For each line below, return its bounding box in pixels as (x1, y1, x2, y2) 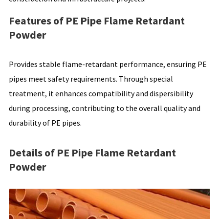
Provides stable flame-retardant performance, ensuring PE (8, 59, 207, 69)
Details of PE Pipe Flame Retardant (8, 145, 176, 159)
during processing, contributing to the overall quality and (8, 103, 200, 113)
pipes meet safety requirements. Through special (8, 73, 173, 84)
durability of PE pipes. (8, 117, 82, 128)
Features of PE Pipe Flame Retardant (8, 13, 185, 27)
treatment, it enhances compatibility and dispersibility (8, 88, 193, 98)
